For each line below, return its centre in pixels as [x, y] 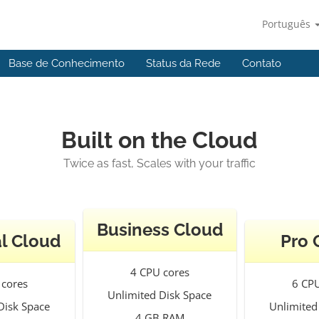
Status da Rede [183, 63]
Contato [262, 63]
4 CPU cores [159, 272]
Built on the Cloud [159, 140]
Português [288, 24]
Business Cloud [159, 230]
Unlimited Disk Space [159, 295]
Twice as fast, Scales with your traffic [159, 163]
